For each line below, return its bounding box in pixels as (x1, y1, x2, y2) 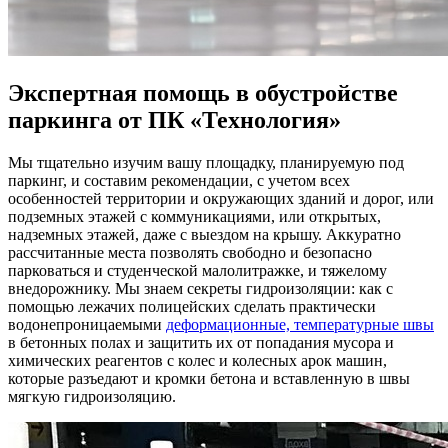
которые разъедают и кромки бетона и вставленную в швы (8, 369, 410, 387)
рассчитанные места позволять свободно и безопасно (8, 243, 372, 261)
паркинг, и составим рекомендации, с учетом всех (8, 171, 350, 189)
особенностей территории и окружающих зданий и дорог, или (8, 189, 434, 207)
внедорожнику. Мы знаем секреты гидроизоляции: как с (8, 279, 393, 297)
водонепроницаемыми (8, 315, 166, 333)
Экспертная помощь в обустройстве (8, 79, 398, 106)
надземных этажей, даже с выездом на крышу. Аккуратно (8, 225, 401, 243)
